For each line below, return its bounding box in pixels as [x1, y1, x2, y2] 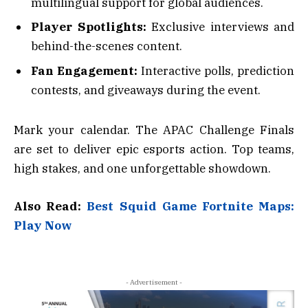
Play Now [14, 217, 71, 233]
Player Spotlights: [31, 19, 146, 35]
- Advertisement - [126, 277, 182, 287]
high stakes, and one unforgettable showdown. [14, 161, 271, 177]
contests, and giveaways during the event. [31, 82, 261, 98]
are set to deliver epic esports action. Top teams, [14, 142, 294, 157]
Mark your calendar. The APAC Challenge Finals [14, 122, 294, 138]
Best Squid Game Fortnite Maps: [87, 198, 295, 214]
